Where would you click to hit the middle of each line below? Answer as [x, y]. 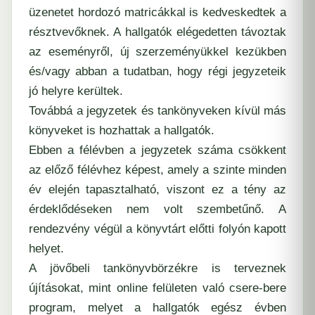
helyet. [46, 248]
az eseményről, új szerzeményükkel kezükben [157, 51]
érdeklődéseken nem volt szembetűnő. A [157, 209]
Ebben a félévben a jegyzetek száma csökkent [157, 150]
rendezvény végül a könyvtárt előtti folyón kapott [157, 229]
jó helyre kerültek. [76, 91]
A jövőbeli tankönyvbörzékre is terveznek [157, 268]
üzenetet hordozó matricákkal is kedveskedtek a [157, 12]
